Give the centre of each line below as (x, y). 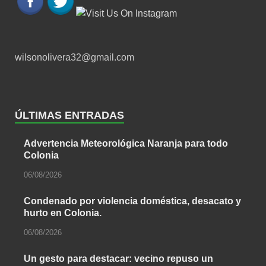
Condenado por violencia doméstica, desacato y (132, 201)
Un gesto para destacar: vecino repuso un (118, 258)
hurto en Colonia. (63, 213)
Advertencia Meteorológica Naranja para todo (126, 144)
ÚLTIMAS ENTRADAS (69, 115)
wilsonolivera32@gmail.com (75, 58)
